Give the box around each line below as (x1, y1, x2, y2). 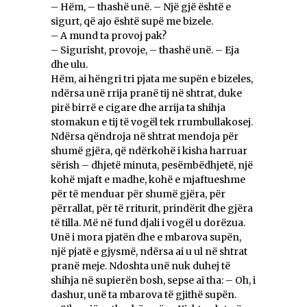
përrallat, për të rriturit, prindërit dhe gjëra (51, 202, 253, 215)
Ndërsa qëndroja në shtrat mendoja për (51, 130, 238, 143)
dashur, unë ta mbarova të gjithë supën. (51, 288, 236, 302)
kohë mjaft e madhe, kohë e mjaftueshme (51, 173, 245, 186)
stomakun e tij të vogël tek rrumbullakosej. (51, 116, 253, 129)
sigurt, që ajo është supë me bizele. (51, 15, 213, 28)
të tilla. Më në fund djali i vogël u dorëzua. (51, 217, 245, 230)
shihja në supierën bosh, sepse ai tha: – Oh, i (51, 274, 256, 287)
